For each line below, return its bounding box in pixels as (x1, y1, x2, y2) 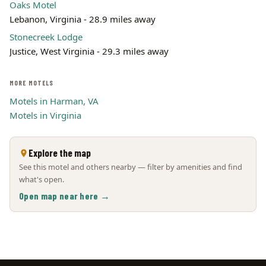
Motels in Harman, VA (9, 95, 99, 107)
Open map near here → (19, 190, 110, 201)
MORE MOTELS (9, 79, 54, 87)
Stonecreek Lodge (9, 31, 83, 43)
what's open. (19, 174, 64, 185)
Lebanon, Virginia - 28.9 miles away (9, 13, 156, 25)
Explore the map (28, 147, 91, 159)
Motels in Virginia (9, 109, 81, 121)
